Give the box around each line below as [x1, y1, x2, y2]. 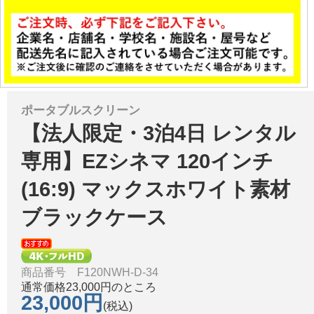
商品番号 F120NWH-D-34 [21, 266, 158, 279]
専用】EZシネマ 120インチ [21, 150, 273, 173]
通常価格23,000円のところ [21, 281, 156, 294]
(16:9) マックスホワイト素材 [21, 178, 290, 201]
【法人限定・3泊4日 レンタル [21, 122, 296, 145]
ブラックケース [21, 206, 168, 229]
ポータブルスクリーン [21, 103, 140, 118]
